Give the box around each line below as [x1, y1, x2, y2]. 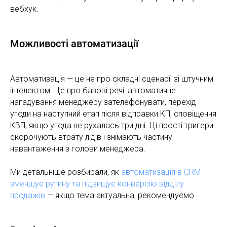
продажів [10, 190, 45, 200]
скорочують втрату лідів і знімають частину [10, 132, 172, 142]
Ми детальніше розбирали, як [10, 167, 121, 177]
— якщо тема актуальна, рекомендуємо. [45, 190, 196, 200]
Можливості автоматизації [10, 37, 138, 50]
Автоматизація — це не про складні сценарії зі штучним [10, 73, 213, 84]
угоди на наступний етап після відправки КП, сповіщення [10, 108, 216, 119]
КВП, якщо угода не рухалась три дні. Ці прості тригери [10, 120, 213, 130]
